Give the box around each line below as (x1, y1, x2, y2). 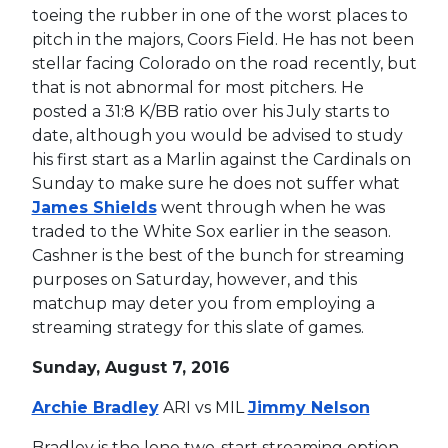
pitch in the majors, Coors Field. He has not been (31, 29, 414, 49)
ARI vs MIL (158, 397, 248, 417)
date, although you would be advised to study (31, 125, 403, 145)
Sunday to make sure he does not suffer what (31, 173, 400, 193)
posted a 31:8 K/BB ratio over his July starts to (31, 101, 390, 121)
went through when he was (156, 197, 385, 217)
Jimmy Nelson (247, 397, 370, 417)
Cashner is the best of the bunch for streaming (31, 245, 405, 265)
